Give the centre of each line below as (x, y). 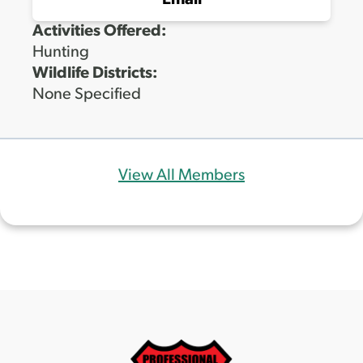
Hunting (61, 53)
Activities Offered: (100, 32)
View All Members (181, 176)
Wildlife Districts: (95, 74)
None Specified (87, 95)
